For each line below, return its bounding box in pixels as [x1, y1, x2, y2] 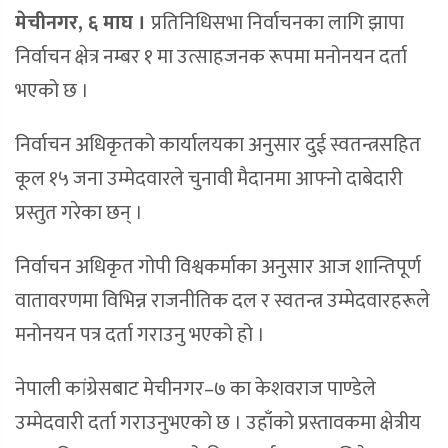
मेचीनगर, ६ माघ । [15, 6, 151, 41]
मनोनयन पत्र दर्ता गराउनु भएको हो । [15, 318, 265, 353]
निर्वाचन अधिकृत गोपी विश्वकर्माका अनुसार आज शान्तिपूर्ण [15, 250, 421, 285]
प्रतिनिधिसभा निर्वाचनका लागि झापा [151, 6, 404, 41]
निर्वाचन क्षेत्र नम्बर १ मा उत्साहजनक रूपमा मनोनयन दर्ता [15, 40, 407, 75]
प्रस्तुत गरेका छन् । [15, 196, 143, 231]
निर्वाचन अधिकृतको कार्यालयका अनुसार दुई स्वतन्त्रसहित [15, 128, 421, 163]
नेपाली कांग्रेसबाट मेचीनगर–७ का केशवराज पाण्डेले [15, 372, 376, 407]
